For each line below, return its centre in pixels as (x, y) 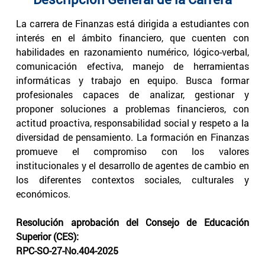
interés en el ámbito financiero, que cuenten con (132, 37)
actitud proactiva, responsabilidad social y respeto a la (132, 122)
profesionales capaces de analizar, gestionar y (132, 94)
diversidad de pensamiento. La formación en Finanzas (132, 137)
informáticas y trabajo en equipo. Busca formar (132, 80)
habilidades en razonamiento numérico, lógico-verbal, (132, 51)
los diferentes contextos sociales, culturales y (132, 179)
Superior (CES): (48, 236)
